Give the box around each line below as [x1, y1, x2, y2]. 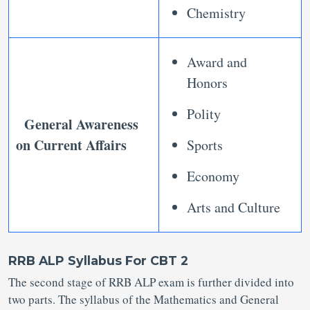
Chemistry [187, 3, 246, 23]
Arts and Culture [187, 198, 280, 217]
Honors [187, 73, 228, 93]
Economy [187, 167, 239, 186]
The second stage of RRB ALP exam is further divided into [8, 274, 294, 291]
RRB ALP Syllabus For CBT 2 [8, 253, 188, 268]
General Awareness [24, 114, 138, 135]
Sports [187, 136, 223, 155]
